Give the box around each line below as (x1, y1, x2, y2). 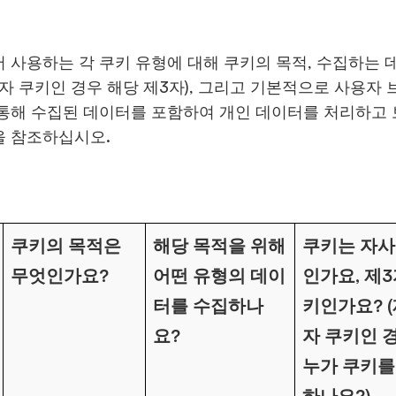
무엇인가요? (11, 264, 109, 286)
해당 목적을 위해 (153, 234, 286, 256)
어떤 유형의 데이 (153, 264, 286, 286)
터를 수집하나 (153, 294, 263, 316)
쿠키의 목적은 (11, 234, 121, 256)
